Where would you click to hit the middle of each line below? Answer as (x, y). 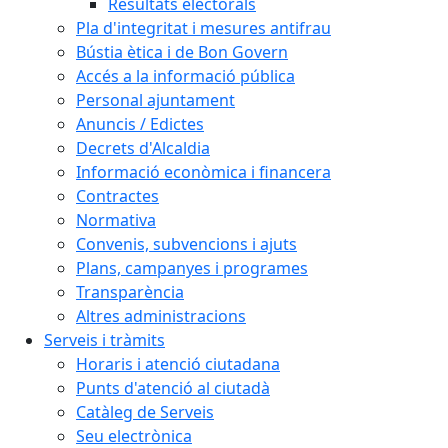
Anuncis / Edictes (140, 124)
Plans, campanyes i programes (192, 268)
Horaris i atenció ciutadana (178, 364)
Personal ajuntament (155, 100)
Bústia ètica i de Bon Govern (182, 52)
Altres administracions (161, 316)
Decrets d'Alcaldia (143, 148)
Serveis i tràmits (104, 340)
